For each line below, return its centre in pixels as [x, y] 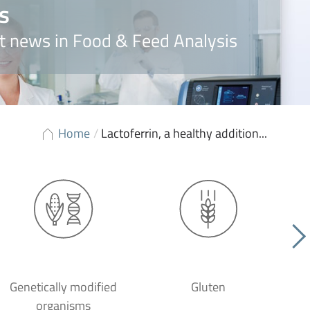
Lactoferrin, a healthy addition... [184, 133]
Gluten [208, 287]
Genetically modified [63, 287]
